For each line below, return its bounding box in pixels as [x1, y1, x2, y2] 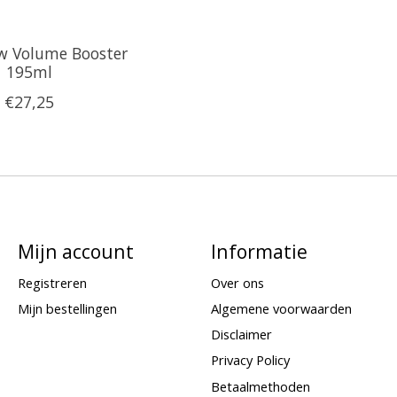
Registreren [17, 273, 87, 292]
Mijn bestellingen [17, 300, 117, 318]
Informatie [210, 237, 307, 264]
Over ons [210, 273, 264, 292]
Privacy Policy [210, 351, 290, 370]
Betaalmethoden [210, 377, 310, 395]
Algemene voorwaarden [210, 300, 352, 318]
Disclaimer [210, 325, 272, 344]
